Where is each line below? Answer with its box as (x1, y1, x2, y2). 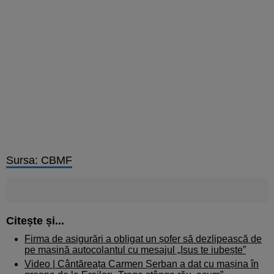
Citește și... (6, 214, 64, 227)
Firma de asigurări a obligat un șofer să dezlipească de (24, 233, 262, 244)
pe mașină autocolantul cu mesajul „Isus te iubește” (24, 244, 246, 255)
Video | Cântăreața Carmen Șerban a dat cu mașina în (24, 258, 259, 269)
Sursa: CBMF (6, 154, 72, 166)
